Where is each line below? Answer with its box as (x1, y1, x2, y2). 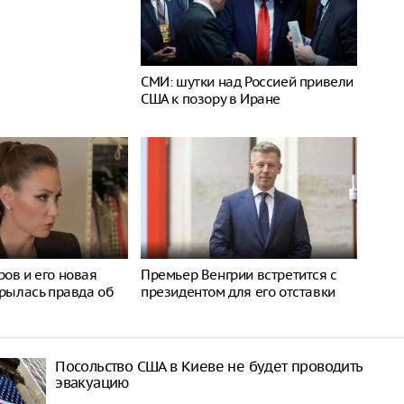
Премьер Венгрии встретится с (141, 266, 337, 283)
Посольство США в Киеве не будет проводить (55, 357, 363, 375)
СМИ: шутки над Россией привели (141, 73, 354, 90)
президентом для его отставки (141, 283, 335, 300)
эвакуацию (55, 373, 129, 391)
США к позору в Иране (141, 90, 280, 107)
